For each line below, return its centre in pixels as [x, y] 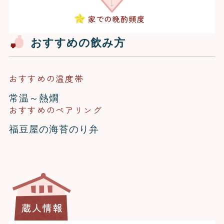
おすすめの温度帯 [46, 79]
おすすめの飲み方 [78, 42]
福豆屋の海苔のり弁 [54, 129]
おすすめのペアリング [55, 110]
